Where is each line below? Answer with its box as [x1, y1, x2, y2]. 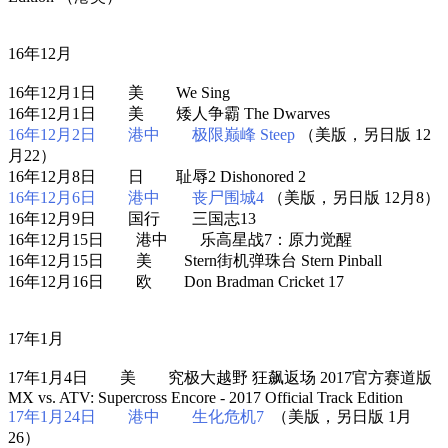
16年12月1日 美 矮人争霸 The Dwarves [8, 104, 330, 122]
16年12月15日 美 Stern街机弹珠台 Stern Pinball [8, 251, 382, 269]
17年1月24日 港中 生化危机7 [8, 407, 264, 425]
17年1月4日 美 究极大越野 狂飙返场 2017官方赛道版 [8, 368, 432, 386]
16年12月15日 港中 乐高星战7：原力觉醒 [8, 230, 352, 248]
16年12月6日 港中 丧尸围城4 [8, 188, 264, 206]
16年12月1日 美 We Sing [8, 83, 230, 101]
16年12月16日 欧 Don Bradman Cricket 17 [8, 272, 344, 290]
